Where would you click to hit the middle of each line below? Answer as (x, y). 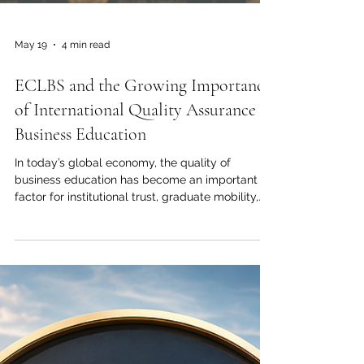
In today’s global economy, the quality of (123, 341)
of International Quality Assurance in (144, 288)
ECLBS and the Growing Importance (143, 264)
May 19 (31, 223)
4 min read (86, 223)
